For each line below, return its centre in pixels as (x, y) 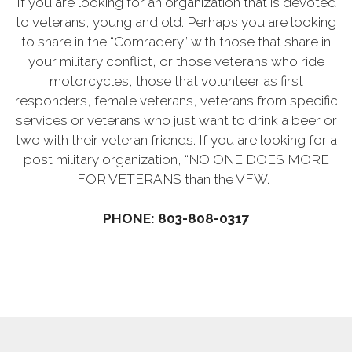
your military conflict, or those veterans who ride (176, 61)
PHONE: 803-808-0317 (176, 218)
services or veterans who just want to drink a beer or (176, 120)
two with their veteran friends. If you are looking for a (176, 139)
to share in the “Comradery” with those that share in (176, 41)
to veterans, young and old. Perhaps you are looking (176, 22)
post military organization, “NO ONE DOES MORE (176, 159)
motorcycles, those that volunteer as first (176, 81)
